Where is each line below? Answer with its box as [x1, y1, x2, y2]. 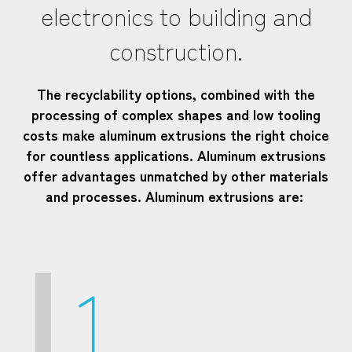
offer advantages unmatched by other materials [24, 164, 328, 185]
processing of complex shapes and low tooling [31, 103, 321, 124]
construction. [109, 32, 243, 68]
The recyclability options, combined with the [37, 82, 315, 104]
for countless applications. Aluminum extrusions [26, 144, 326, 165]
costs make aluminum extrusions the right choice [23, 123, 329, 145]
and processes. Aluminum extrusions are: [45, 185, 307, 206]
